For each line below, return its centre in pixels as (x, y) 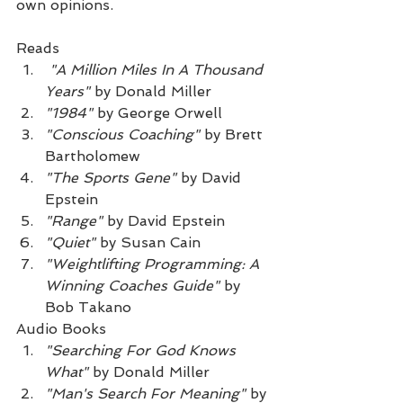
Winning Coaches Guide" (132, 286)
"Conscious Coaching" (122, 134)
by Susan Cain (148, 242)
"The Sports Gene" (111, 178)
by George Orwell (157, 113)
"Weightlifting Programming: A (154, 264)
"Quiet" (70, 242)
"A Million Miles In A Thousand (158, 70)
